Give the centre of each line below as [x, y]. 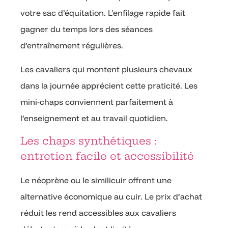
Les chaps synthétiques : [89, 141]
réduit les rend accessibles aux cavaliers [98, 213]
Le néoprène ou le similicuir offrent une [96, 180]
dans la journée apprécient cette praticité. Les [109, 85]
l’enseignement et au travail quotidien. [94, 118]
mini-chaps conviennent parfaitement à [97, 102]
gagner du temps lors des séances [87, 29]
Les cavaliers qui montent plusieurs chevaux [106, 69]
